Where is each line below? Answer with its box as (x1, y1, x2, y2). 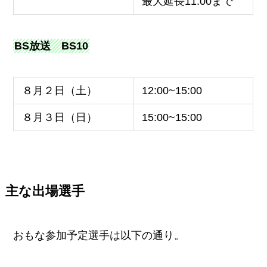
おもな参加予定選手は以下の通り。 (13, 229, 185, 241)
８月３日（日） (21, 111, 97, 123)
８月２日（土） (21, 84, 97, 97)
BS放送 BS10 (14, 39, 89, 52)
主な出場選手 (5, 184, 85, 198)
